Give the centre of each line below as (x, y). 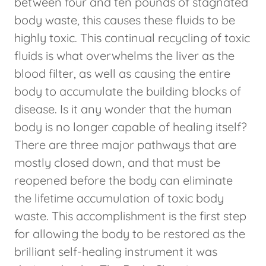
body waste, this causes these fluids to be (125, 20)
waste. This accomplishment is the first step (130, 216)
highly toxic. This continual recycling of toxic (132, 38)
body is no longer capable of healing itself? (131, 127)
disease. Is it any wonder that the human (123, 109)
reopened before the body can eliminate (123, 180)
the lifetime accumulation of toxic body (119, 198)
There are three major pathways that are (125, 145)
